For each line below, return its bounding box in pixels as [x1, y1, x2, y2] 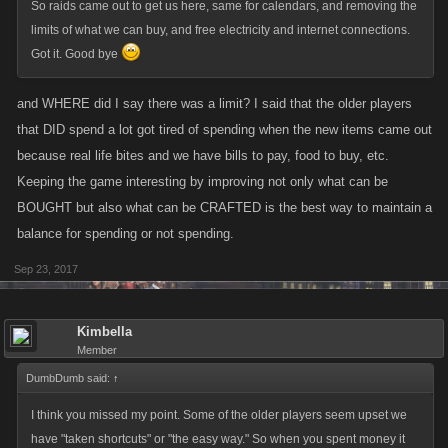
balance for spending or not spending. [17, 226, 234, 241]
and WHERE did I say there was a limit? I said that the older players [17, 96, 412, 111]
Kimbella [77, 324, 132, 339]
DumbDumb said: [26, 372, 113, 384]
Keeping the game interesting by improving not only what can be [17, 174, 388, 189]
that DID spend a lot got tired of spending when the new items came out [17, 122, 432, 137]
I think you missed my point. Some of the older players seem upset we [31, 408, 407, 422]
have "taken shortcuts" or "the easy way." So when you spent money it [31, 432, 405, 446]
